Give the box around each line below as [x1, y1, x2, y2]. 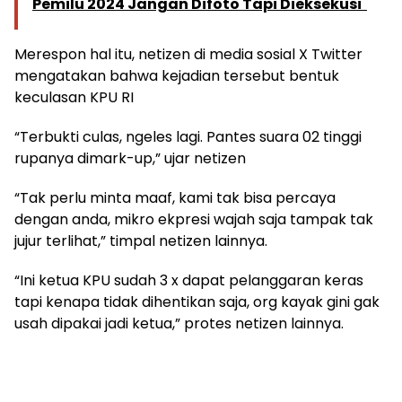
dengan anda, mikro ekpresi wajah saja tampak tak [14, 209, 373, 231]
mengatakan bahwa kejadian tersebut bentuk [14, 66, 339, 87]
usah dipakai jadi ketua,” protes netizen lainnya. [14, 313, 344, 335]
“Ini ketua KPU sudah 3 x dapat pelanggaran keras [14, 270, 363, 292]
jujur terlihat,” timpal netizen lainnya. [14, 231, 267, 252]
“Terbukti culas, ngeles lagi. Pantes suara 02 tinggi [14, 127, 362, 148]
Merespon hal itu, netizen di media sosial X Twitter [14, 44, 363, 66]
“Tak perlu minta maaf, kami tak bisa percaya [14, 188, 336, 209]
